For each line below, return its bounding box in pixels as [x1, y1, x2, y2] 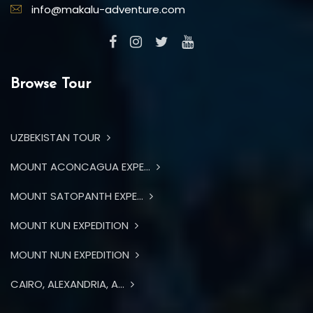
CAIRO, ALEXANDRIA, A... [10, 276, 127, 291]
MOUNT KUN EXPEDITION [10, 217, 131, 233]
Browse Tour [10, 76, 91, 92]
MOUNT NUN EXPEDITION [10, 247, 132, 262]
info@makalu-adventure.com [29, 1, 185, 17]
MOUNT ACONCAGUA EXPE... [10, 159, 153, 174]
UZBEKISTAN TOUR [10, 129, 103, 145]
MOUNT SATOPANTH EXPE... [10, 188, 146, 203]
